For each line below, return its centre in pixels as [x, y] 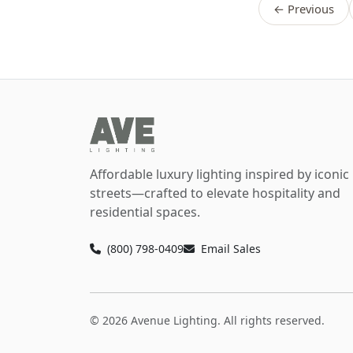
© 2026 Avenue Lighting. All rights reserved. [207, 321]
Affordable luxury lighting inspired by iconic [219, 175]
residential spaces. [145, 212]
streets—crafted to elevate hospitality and [215, 193]
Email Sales [231, 249]
